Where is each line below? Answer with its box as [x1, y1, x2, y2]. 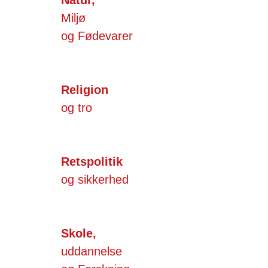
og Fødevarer [61, 29, 133, 42]
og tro [61, 100, 92, 114]
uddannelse [61, 244, 122, 258]
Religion [61, 83, 108, 96]
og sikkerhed [61, 172, 129, 186]
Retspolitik [61, 154, 123, 168]
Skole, [61, 226, 96, 240]
